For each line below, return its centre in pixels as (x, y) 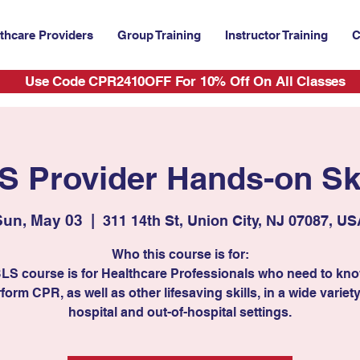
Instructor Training (276, 35)
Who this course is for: (180, 254)
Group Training (159, 35)
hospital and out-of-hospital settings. (180, 312)
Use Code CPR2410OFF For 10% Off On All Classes (185, 81)
